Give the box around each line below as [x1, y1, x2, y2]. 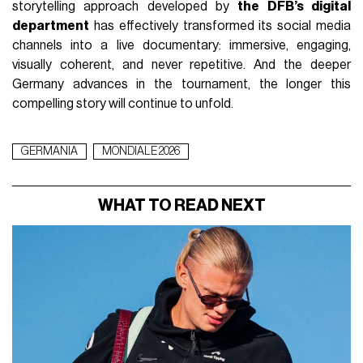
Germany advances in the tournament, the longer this [12, 78, 351, 92]
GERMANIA [21, 146, 79, 158]
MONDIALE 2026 [102, 146, 181, 158]
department [12, 19, 90, 33]
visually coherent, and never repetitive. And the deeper [12, 58, 351, 72]
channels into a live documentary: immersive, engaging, [12, 39, 351, 53]
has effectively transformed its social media [89, 19, 351, 33]
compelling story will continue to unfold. [12, 97, 234, 111]
